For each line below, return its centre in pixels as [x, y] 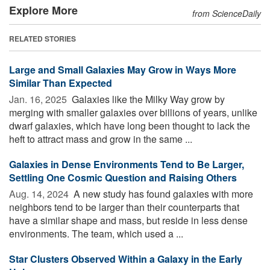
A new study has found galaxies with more [162, 193]
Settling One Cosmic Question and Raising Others [123, 177]
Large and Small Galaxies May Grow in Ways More [123, 69]
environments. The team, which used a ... [96, 233]
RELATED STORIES [42, 38]
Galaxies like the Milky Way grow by [147, 99]
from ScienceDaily [227, 13]
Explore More [43, 10]
